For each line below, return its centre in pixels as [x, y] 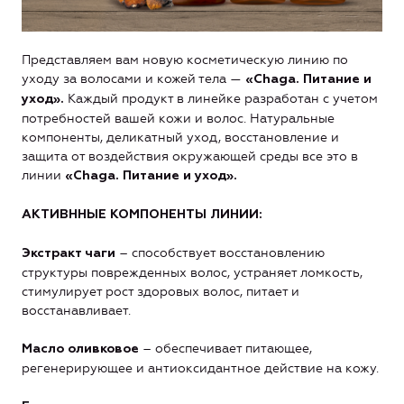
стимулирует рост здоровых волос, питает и [161, 292]
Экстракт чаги [69, 253]
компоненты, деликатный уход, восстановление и [180, 138]
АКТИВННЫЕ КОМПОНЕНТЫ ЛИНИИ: [142, 215]
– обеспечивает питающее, [225, 349]
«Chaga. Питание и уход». [151, 176]
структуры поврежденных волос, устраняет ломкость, [192, 273]
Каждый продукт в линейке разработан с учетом [221, 99]
